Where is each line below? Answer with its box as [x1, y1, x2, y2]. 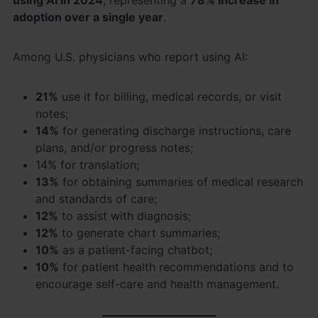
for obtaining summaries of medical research [59, 174, 304, 189]
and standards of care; [35, 191, 158, 206]
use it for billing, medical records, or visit [58, 89, 283, 104]
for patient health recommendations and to [59, 259, 295, 274]
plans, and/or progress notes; [35, 140, 194, 155]
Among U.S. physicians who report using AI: [13, 49, 248, 64]
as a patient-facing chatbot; [59, 242, 213, 257]
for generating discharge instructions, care [59, 123, 292, 138]
